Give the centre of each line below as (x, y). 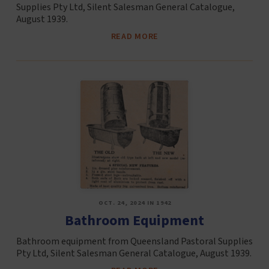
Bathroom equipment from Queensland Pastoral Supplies (134, 242)
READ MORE (135, 36)
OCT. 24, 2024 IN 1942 (135, 203)
